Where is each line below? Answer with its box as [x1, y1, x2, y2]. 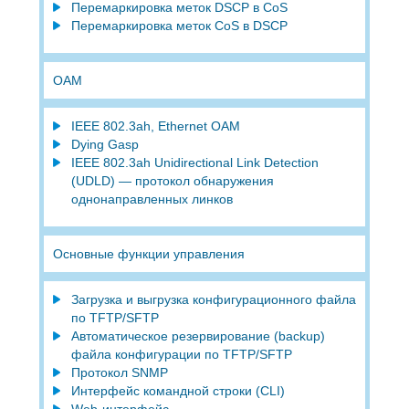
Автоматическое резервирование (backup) [70, 328, 325, 343]
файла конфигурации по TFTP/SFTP [70, 346, 292, 362]
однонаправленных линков [70, 191, 233, 206]
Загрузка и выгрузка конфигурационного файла [70, 291, 356, 307]
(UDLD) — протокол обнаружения [70, 173, 274, 188]
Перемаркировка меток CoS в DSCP [70, 17, 288, 33]
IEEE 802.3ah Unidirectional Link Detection [70, 154, 319, 170]
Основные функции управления [52, 246, 245, 261]
